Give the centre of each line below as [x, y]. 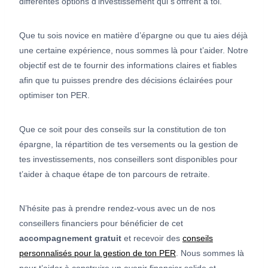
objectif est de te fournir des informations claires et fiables [128, 66]
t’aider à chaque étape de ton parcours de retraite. [115, 174]
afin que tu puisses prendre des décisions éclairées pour [126, 80]
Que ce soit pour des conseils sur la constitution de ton [123, 130]
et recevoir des [152, 238]
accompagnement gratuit [70, 238]
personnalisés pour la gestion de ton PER [98, 253]
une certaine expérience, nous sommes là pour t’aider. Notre [134, 51]
